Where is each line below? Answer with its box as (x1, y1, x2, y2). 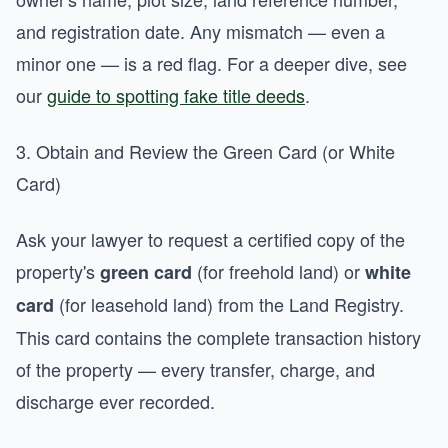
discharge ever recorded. (16, 388, 215, 414)
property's (16, 258, 100, 284)
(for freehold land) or (192, 258, 365, 284)
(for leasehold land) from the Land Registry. (54, 291, 404, 317)
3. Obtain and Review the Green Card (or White (16, 138, 395, 164)
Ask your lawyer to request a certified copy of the (16, 226, 405, 252)
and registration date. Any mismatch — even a (16, 18, 385, 44)
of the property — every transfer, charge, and (16, 356, 375, 382)
